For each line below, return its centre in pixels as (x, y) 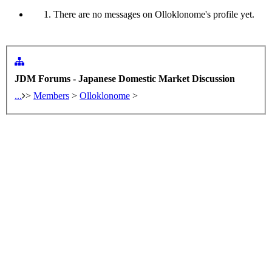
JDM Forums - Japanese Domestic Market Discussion (125, 78)
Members (51, 95)
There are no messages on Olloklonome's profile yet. (154, 15)
